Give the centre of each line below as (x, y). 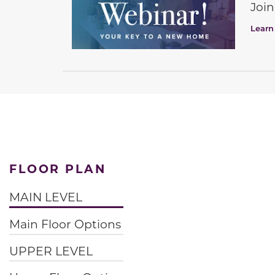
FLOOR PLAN (58, 169)
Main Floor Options (65, 223)
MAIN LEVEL (46, 197)
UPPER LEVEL (51, 250)
